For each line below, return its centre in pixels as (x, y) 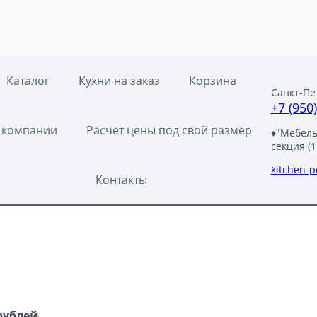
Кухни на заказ (119, 81)
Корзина (212, 81)
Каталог (28, 81)
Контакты (121, 179)
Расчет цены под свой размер (169, 131)
